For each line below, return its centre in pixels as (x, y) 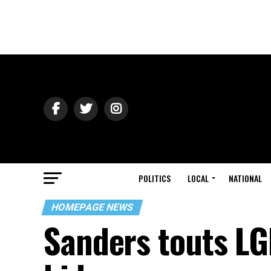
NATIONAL (245, 178)
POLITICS (155, 178)
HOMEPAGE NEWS (92, 207)
